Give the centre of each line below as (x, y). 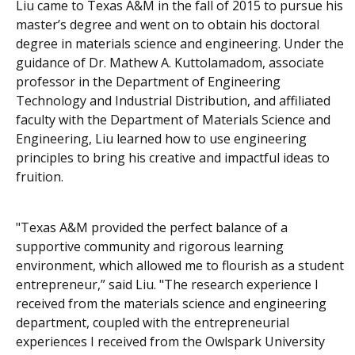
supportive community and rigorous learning (150, 246)
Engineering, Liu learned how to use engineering (161, 138)
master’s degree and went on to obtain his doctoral (168, 24)
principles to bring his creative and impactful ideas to (173, 157)
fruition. (40, 176)
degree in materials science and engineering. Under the (180, 43)
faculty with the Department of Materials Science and (173, 119)
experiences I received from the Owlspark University (170, 341)
